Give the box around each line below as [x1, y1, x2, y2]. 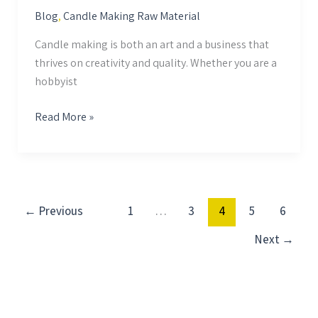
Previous [36, 202, 84, 219]
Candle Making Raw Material [62, 8, 200, 23]
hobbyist [34, 73, 77, 89]
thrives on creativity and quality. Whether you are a [34, 55, 277, 70]
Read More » [34, 109, 94, 124]
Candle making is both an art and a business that [34, 36, 269, 52]
